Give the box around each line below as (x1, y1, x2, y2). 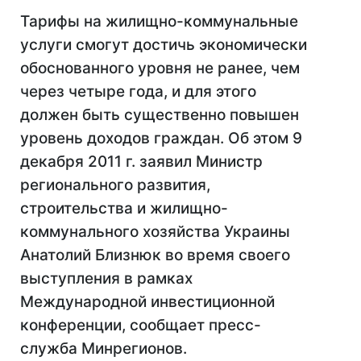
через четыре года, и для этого (20, 82, 256, 101)
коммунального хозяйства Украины (20, 222, 290, 241)
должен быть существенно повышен (20, 106, 299, 124)
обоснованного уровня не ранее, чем (20, 59, 300, 77)
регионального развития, (20, 176, 210, 194)
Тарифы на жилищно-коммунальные (20, 12, 298, 31)
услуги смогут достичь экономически (20, 35, 307, 54)
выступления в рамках (20, 269, 193, 288)
